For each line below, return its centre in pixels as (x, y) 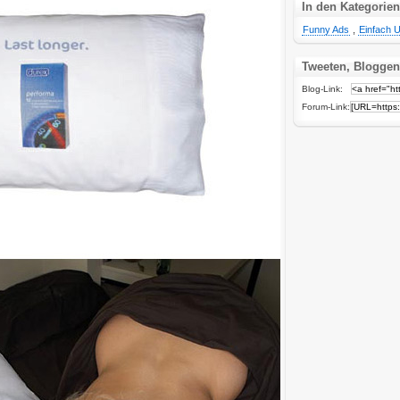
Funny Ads (326, 29)
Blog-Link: (326, 89)
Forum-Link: (326, 107)
